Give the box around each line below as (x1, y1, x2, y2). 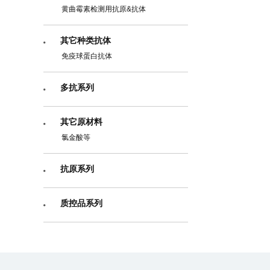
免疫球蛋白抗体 (61, 52, 112, 60)
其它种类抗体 (60, 36, 111, 45)
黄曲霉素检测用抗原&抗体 (61, 5, 146, 13)
